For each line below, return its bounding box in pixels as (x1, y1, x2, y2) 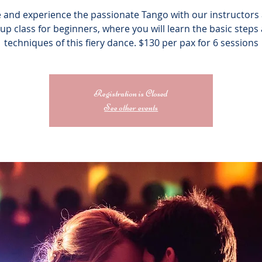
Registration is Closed (94, 88, 168, 99)
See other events (104, 102, 158, 113)
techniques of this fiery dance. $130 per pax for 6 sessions (4, 36, 258, 49)
